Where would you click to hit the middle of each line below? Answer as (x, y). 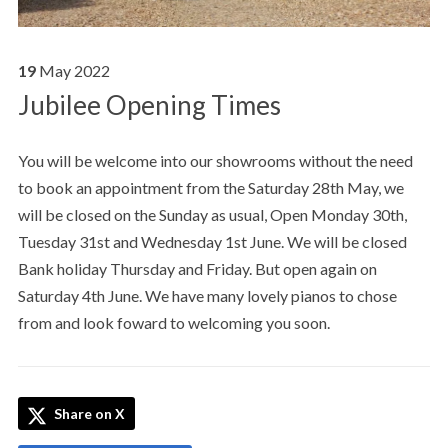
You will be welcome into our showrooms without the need (215, 160)
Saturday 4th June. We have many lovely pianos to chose (207, 295)
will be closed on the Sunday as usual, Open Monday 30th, (212, 214)
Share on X (87, 413)
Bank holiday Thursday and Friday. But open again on (197, 268)
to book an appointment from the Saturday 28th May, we (210, 187)
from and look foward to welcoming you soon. (173, 322)
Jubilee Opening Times (149, 104)
